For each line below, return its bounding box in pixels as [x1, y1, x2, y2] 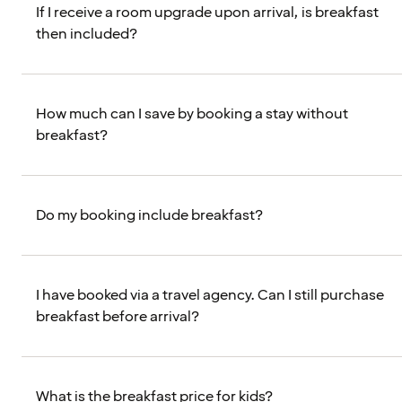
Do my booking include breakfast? [36, 205, 263, 226]
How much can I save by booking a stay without [36, 104, 348, 125]
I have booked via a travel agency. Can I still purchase [36, 285, 384, 306]
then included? [36, 24, 137, 45]
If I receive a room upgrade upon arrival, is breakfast [36, 3, 379, 23]
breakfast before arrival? [36, 307, 199, 328]
